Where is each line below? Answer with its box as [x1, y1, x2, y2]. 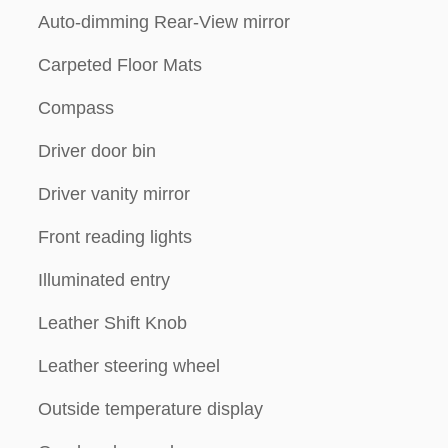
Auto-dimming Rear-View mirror [38, 12, 290, 32]
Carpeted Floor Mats [38, 55, 202, 75]
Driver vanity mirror [38, 184, 190, 204]
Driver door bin [38, 141, 156, 161]
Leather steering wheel [38, 356, 220, 376]
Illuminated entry [38, 270, 170, 290]
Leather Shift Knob [38, 313, 187, 333]
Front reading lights [38, 227, 192, 247]
